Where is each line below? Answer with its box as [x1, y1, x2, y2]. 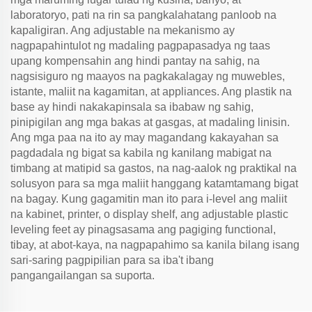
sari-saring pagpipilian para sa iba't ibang [10, 254, 214, 266]
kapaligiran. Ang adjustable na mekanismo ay [10, 24, 235, 36]
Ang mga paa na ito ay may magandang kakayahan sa [10, 132, 279, 143]
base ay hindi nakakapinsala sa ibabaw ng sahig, [10, 101, 253, 113]
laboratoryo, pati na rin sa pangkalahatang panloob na [10, 9, 276, 21]
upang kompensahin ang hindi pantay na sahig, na [10, 55, 260, 67]
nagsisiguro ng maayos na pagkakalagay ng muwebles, [10, 70, 285, 82]
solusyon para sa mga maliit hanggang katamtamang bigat [10, 178, 298, 189]
